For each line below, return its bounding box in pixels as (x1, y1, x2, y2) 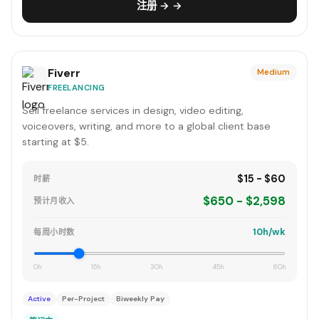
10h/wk (253, 226, 286, 238)
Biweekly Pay (116, 294, 164, 303)
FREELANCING (48, 83, 105, 93)
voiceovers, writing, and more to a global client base (22, 120, 271, 132)
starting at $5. (22, 135, 89, 148)
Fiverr (48, 66, 80, 80)
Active (28, 294, 51, 303)
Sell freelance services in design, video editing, (22, 104, 244, 117)
